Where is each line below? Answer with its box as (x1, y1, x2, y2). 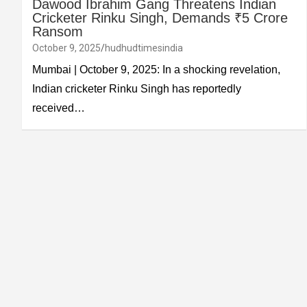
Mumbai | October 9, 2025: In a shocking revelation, (32, 64, 280, 76)
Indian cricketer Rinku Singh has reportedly (32, 83, 241, 95)
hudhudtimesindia (105, 42, 183, 54)
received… (32, 102, 85, 114)
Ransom (32, 24, 83, 40)
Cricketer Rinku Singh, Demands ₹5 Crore (32, 10, 288, 26)
